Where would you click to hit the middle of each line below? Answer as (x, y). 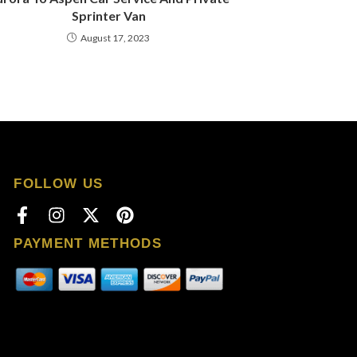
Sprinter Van (108, 15)
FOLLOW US (59, 183)
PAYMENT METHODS (88, 243)
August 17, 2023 (115, 37)
